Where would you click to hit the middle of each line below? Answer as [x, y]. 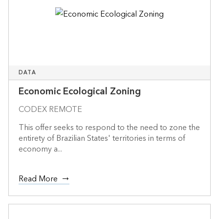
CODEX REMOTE [50, 109]
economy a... [40, 149]
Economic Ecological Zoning [79, 91]
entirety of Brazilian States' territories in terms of [102, 138]
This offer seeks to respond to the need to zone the [109, 127]
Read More [38, 179]
